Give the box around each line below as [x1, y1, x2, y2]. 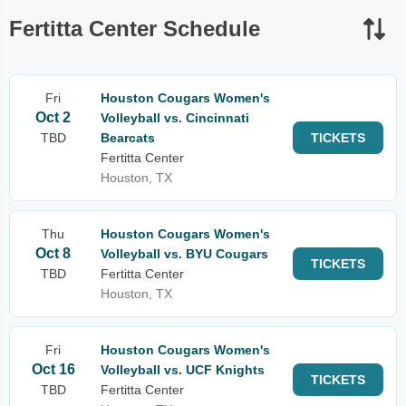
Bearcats [101, 130, 155, 145]
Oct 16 [31, 362, 75, 377]
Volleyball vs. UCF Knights [101, 362, 265, 377]
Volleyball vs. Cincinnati [101, 111, 249, 125]
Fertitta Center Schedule [9, 16, 260, 41]
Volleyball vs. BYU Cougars [101, 246, 268, 261]
